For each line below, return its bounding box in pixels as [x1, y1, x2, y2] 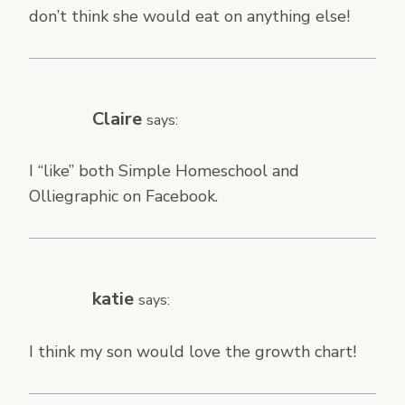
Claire [92, 106, 142, 131]
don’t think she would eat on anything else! [29, 5, 350, 27]
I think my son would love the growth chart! [29, 340, 356, 363]
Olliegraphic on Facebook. [29, 185, 218, 208]
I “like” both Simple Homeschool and [29, 160, 299, 183]
